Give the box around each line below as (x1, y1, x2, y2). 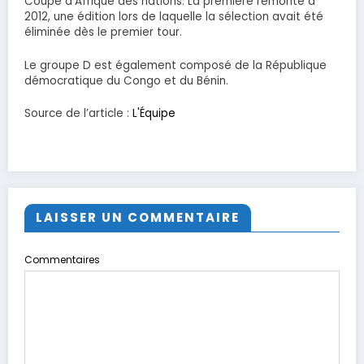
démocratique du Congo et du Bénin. (24, 72, 228, 89)
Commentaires (24, 252, 100, 266)
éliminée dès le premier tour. (24, 24, 182, 41)
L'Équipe (132, 106, 175, 122)
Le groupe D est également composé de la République (24, 57, 327, 73)
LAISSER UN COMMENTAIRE (36, 208, 240, 226)
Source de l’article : (24, 106, 132, 122)
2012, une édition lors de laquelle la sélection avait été (24, 9, 323, 25)
